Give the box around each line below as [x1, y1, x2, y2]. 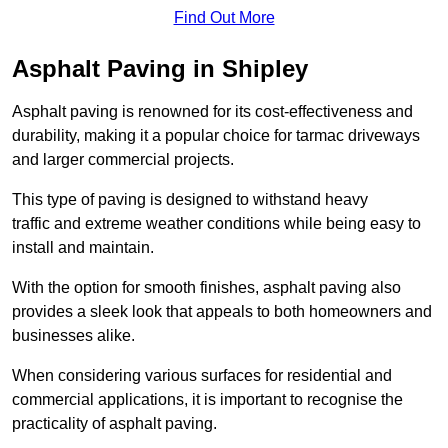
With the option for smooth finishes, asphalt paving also [12, 278, 401, 296]
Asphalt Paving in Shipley [12, 54, 308, 82]
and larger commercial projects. [12, 150, 234, 168]
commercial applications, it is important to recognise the [12, 390, 403, 408]
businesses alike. [12, 326, 135, 344]
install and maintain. [12, 238, 154, 256]
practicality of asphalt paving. [12, 414, 217, 432]
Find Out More [173, 8, 275, 26]
